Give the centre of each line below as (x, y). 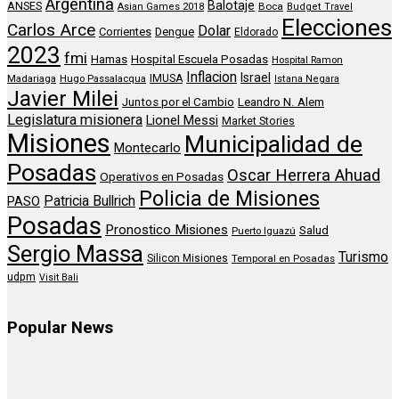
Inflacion (212, 77)
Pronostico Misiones (167, 229)
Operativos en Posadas (162, 176)
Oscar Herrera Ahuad (304, 175)
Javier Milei (63, 98)
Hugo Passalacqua (103, 78)
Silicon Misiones (187, 258)
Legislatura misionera (75, 119)
